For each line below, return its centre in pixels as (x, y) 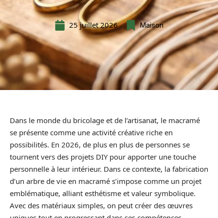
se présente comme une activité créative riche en (91, 132)
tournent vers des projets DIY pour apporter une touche (103, 157)
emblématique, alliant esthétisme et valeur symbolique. (103, 193)
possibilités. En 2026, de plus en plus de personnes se (100, 145)
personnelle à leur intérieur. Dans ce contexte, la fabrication (109, 169)
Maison (152, 25)
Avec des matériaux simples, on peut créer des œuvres (101, 205)
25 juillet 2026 (93, 25)
